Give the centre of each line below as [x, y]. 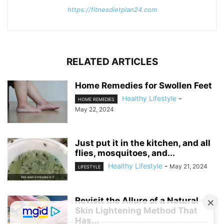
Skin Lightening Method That [136, 211]
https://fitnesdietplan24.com [112, 10]
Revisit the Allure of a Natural [137, 201]
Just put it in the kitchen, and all [143, 143]
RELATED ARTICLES [112, 62]
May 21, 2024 [188, 166]
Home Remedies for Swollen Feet [143, 86]
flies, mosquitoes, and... [125, 153]
